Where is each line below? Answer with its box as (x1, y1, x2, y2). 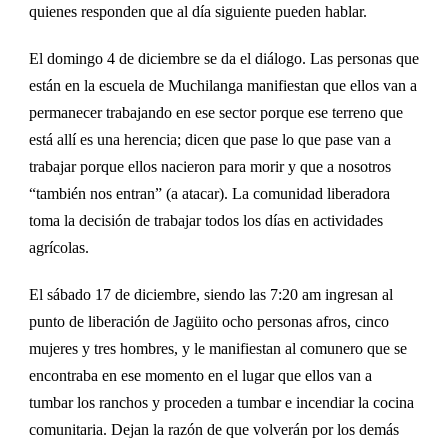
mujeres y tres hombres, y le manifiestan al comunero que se (29, 340, 407, 358)
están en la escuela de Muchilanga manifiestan (29, 77, 319, 95)
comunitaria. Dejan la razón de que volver (29, 421, 293, 439)
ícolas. (49, 239, 89, 257)
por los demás (308, 421, 399, 439)
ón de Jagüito (134, 313, 218, 331)
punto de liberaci (29, 313, 134, 331)
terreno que (332, 104, 403, 122)
